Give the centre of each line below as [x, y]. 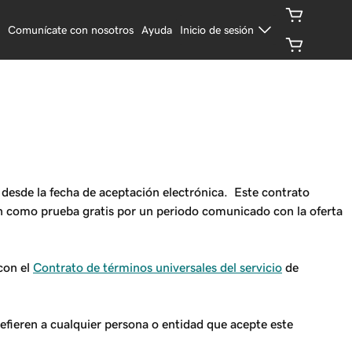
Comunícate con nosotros [71, 29]
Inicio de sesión [217, 29]
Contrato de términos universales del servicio [158, 267]
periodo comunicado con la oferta [249, 211]
